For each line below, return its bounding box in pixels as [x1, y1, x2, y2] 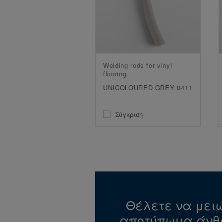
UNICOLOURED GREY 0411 [103, 83, 192, 93]
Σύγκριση [115, 110, 143, 119]
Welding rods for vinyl [103, 60, 172, 70]
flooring [103, 69, 127, 79]
